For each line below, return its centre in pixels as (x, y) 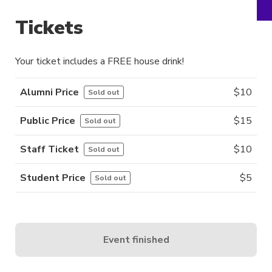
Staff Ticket (49, 150)
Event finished (136, 240)
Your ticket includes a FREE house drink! (100, 62)
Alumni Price (49, 93)
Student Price (53, 178)
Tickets (49, 28)
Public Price (48, 121)
